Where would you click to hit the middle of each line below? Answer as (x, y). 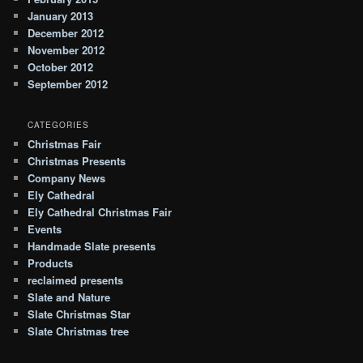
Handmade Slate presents (92, 246)
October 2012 (61, 67)
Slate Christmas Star (79, 314)
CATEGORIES (59, 124)
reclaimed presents (76, 280)
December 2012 (66, 33)
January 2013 (61, 16)
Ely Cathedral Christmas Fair (100, 211)
